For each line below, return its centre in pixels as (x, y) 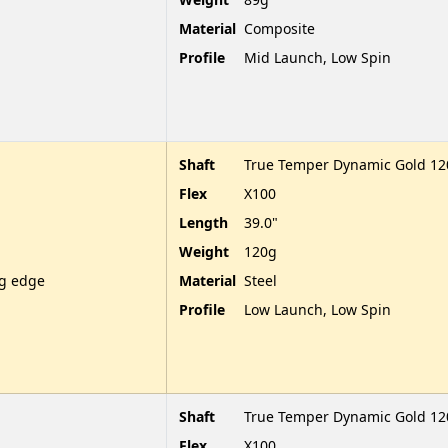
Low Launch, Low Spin (317, 309)
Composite (279, 28)
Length (203, 222)
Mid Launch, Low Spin (317, 57)
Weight (204, 251)
